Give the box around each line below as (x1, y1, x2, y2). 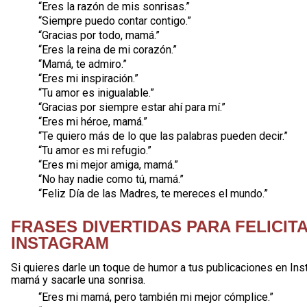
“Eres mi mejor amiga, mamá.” (38, 158, 178, 171)
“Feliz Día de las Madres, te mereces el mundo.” (38, 187, 268, 200)
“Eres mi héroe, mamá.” (38, 115, 147, 128)
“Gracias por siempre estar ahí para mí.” (38, 101, 225, 114)
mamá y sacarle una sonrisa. (11, 273, 145, 286)
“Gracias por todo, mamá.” (38, 29, 160, 42)
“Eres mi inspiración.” (38, 72, 138, 85)
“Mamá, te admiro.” (38, 58, 127, 71)
